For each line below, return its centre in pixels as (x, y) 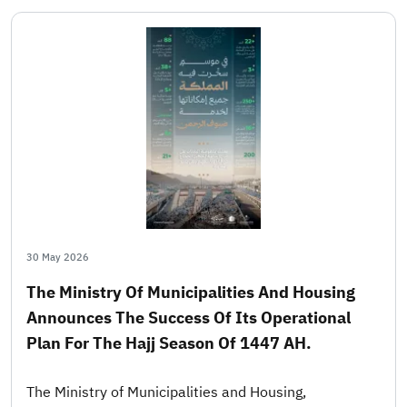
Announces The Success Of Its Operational (189, 317)
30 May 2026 (58, 257)
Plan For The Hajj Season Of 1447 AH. (169, 342)
